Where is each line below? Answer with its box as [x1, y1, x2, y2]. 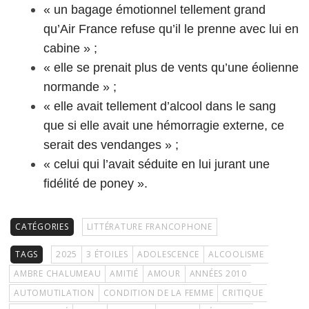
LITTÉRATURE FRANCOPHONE [86, 220, 212, 232]
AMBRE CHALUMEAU [14, 267, 101, 279]
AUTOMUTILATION [14, 286, 94, 299]
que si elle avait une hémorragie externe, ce [43, 118, 284, 132]
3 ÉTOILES [86, 248, 128, 260]
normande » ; [43, 79, 117, 94]
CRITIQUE [222, 286, 263, 299]
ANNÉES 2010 [189, 267, 247, 279]
